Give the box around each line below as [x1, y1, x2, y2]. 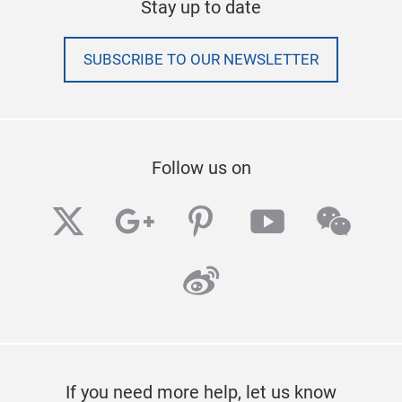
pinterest [182, 202, 323, 245]
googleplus [116, 202, 292, 245]
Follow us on [151, 157, 251, 179]
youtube [249, 202, 376, 245]
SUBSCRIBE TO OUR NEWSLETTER [83, 51, 319, 69]
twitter [49, 202, 152, 245]
